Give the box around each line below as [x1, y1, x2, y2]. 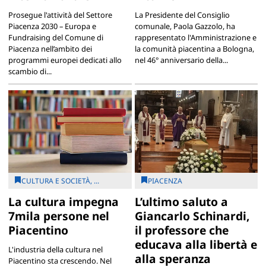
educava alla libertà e [134, 236, 257, 252]
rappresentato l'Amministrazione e [134, 32, 256, 43]
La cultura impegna [8, 193, 119, 210]
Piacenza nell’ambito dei [8, 43, 92, 55]
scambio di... [8, 66, 52, 77]
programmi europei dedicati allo [8, 55, 122, 66]
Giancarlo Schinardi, [134, 207, 249, 224]
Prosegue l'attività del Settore [8, 9, 112, 21]
